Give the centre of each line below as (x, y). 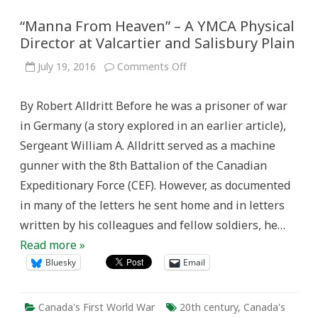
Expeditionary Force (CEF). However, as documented (155, 185)
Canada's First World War (97, 307)
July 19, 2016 (67, 66)
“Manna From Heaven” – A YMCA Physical (157, 26)
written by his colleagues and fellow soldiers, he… (153, 225)
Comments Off (152, 66)
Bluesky (61, 262)
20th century (209, 307)
